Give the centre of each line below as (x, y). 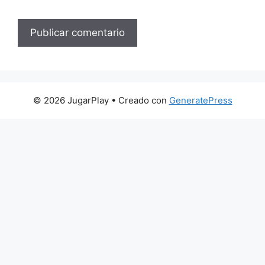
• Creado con (139, 100)
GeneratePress (201, 100)
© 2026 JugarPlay (71, 100)
